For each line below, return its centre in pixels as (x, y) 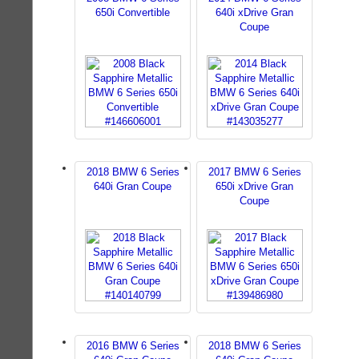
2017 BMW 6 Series (254, 172)
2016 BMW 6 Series (133, 346)
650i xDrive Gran (254, 186)
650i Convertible (133, 12)
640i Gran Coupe (133, 186)
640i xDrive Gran (254, 12)
